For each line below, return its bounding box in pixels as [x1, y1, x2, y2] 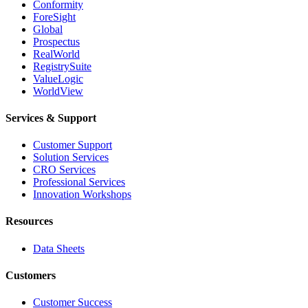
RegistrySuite [33, 60, 91, 72]
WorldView [33, 85, 83, 97]
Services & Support [5, 111, 96, 124]
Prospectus [33, 35, 80, 47]
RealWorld [33, 47, 80, 60]
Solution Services [33, 151, 109, 164]
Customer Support [33, 139, 112, 151]
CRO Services [33, 164, 96, 176]
